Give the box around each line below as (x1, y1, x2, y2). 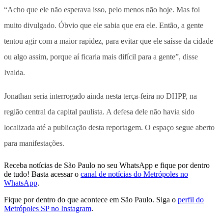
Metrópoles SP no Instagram (4, 204, 91, 213)
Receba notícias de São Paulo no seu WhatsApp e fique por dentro (4, 161, 210, 170)
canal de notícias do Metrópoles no (81, 170, 188, 179)
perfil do (178, 195, 204, 204)
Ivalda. (4, 68, 25, 77)
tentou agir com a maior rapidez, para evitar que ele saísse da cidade (4, 37, 213, 46)
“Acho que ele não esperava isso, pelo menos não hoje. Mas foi (4, 5, 200, 14)
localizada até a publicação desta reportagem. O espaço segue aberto (4, 123, 215, 132)
